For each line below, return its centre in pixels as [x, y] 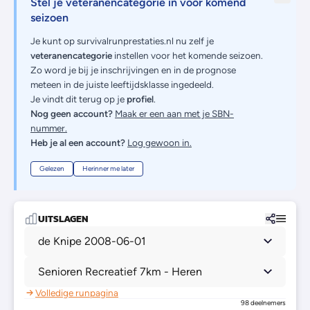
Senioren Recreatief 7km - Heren [120, 271]
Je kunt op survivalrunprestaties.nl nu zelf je [122, 40]
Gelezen [52, 168]
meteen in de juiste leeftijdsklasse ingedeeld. [122, 84]
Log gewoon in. [159, 142]
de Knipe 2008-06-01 [92, 241]
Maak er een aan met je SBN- [174, 113]
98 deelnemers [263, 302]
